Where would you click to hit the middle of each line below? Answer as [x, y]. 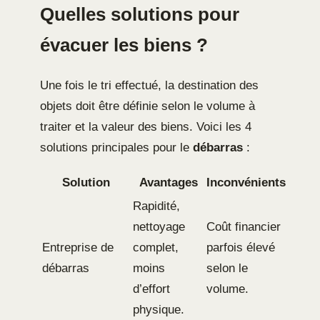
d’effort [151, 289]
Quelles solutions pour [140, 14]
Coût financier [244, 226]
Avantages [168, 182]
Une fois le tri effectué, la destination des [149, 85]
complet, [156, 247]
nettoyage [159, 226]
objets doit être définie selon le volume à [147, 106]
